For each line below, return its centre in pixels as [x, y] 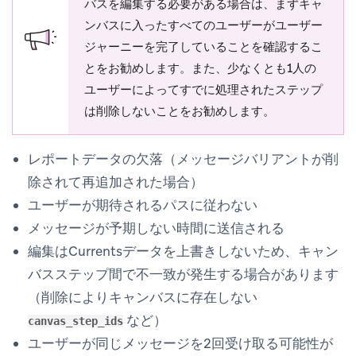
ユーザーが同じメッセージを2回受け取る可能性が [180, 343]
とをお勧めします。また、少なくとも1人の [200, 68]
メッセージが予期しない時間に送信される [156, 228]
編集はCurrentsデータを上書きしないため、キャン [183, 251]
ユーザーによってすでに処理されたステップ [203, 89]
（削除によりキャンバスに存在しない [143, 297]
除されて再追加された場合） [116, 182]
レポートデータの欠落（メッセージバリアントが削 [183, 159]
